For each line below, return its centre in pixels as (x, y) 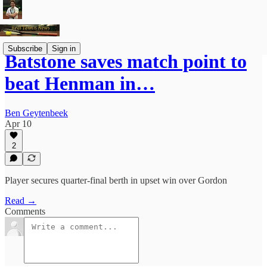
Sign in (64, 48)
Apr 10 (18, 123)
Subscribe (25, 48)
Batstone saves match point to (126, 62)
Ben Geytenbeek (36, 113)
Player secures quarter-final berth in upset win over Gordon (116, 180)
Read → (21, 201)
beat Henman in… (80, 84)
